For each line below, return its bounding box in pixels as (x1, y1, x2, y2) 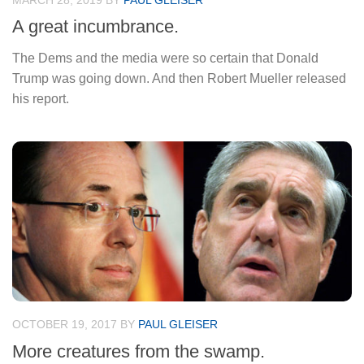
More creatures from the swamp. (12, 340, 265, 362)
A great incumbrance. (12, 16, 179, 37)
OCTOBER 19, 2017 (12, 318, 117, 331)
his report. (12, 92, 69, 106)
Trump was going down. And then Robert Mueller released (12, 71, 346, 86)
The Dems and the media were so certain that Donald (12, 51, 318, 66)
